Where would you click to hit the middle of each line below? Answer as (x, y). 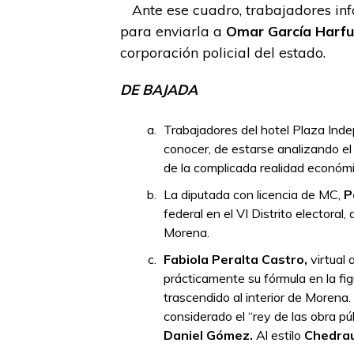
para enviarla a (173, 31)
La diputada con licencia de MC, (254, 194)
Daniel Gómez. (208, 335)
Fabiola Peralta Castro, (235, 259)
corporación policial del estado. (223, 52)
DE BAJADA (159, 89)
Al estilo (279, 335)
